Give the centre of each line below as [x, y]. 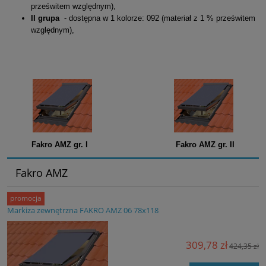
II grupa [45, 18]
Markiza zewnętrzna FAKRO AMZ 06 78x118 [83, 210]
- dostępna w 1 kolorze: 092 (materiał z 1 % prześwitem [157, 18]
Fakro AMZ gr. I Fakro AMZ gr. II [133, 145]
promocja [26, 198]
